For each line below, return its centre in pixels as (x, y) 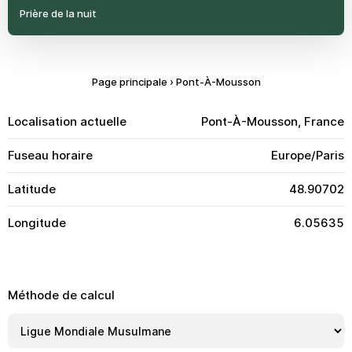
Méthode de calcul (61, 295)
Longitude (37, 223)
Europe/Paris (308, 155)
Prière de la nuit (58, 13)
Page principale (129, 82)
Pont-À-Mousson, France (273, 121)
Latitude (32, 189)
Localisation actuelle (67, 121)
